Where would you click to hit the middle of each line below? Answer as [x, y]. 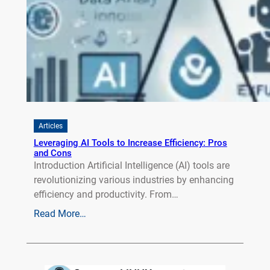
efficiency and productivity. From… [106, 195]
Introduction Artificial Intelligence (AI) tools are [131, 166]
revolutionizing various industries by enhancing [133, 180]
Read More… [60, 214]
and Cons [52, 153]
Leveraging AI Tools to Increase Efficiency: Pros [130, 143]
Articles [50, 126]
